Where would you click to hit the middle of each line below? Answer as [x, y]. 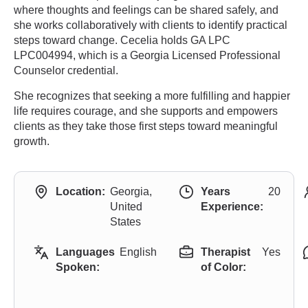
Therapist [225, 252]
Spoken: [78, 267]
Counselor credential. [66, 70]
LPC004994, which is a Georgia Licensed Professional [147, 55]
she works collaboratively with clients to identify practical [151, 25]
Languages [85, 252]
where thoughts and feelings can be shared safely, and [146, 10]
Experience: [232, 207]
